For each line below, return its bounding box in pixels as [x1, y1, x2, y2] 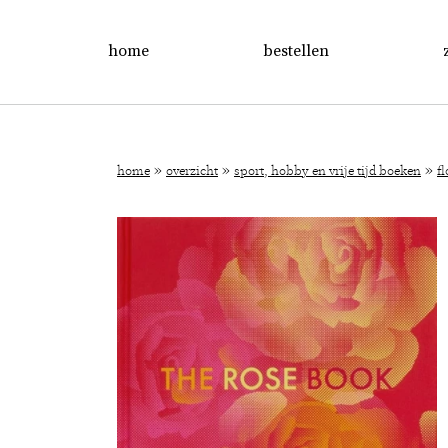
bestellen [262, 40, 329, 61]
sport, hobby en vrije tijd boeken [234, 163, 421, 180]
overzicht [166, 163, 218, 180]
